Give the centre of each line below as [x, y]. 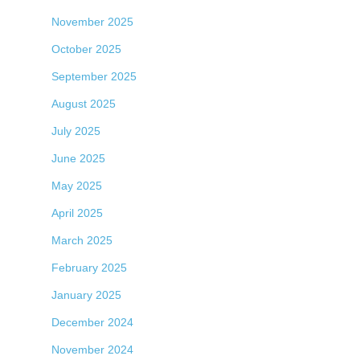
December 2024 [92, 322]
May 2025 [77, 185]
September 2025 [94, 76]
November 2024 [92, 349]
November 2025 [92, 21]
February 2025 [89, 267]
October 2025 [86, 49]
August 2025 [84, 103]
